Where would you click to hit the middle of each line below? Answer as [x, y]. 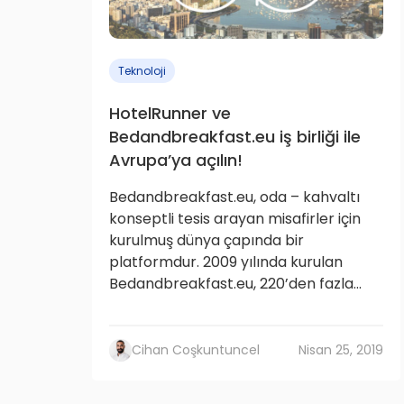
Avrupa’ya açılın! [176, 160]
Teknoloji [142, 71]
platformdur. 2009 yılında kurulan [226, 262]
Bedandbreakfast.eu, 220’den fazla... [235, 284]
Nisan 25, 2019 [341, 350]
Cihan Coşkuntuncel [196, 350]
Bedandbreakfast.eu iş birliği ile [235, 137]
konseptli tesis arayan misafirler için [235, 219]
